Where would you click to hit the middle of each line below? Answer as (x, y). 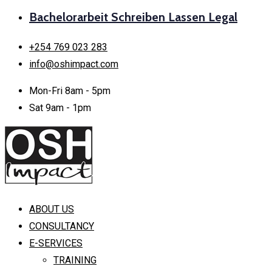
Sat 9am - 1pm (60, 108)
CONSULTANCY (62, 226)
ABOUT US (52, 209)
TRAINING (75, 260)
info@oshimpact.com (74, 64)
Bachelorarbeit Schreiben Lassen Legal (133, 17)
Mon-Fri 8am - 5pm (70, 91)
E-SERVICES (56, 243)
